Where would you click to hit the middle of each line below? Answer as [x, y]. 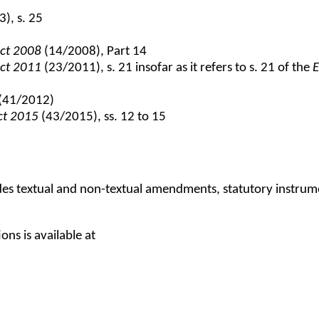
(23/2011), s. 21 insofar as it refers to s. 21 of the [177, 68]
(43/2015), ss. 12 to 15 [103, 117]
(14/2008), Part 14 [94, 52]
